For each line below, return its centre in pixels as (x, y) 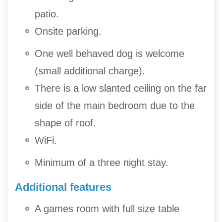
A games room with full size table (107, 208)
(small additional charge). (90, 71)
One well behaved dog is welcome (110, 53)
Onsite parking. (68, 31)
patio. (47, 14)
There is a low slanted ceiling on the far (121, 88)
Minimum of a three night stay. (102, 162)
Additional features (63, 187)
